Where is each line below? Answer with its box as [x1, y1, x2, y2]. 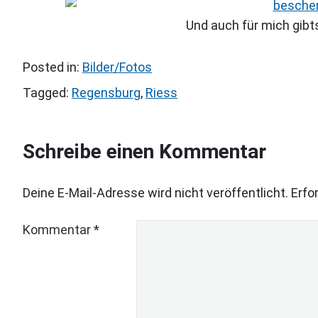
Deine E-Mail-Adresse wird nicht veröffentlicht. [23, 185, 288, 201]
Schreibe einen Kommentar [23, 140, 266, 164]
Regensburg [72, 84, 141, 100]
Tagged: [23, 84, 72, 100]
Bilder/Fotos [82, 59, 152, 75]
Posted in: [23, 59, 82, 75]
